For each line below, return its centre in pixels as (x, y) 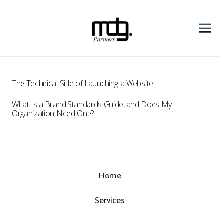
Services (109, 200)
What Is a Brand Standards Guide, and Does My (92, 104)
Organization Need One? (53, 114)
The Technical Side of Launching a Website (82, 83)
